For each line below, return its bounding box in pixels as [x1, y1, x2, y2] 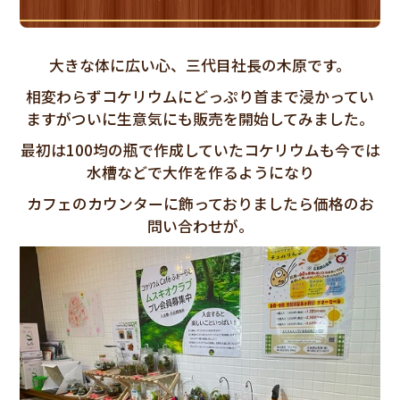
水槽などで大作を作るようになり [86, 161, 314, 183]
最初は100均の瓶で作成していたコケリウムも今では [20, 138, 380, 161]
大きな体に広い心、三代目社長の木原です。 [49, 54, 351, 76]
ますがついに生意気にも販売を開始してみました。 [26, 107, 374, 129]
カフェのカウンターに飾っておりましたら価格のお [26, 192, 374, 214]
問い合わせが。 [146, 214, 254, 237]
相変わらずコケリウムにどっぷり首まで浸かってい [26, 85, 374, 107]
